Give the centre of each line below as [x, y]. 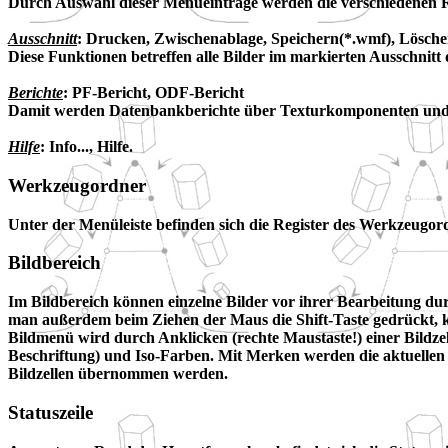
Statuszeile [50, 412]
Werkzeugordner [77, 185]
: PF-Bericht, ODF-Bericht [153, 93]
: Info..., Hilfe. [86, 147]
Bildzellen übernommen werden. [118, 374]
